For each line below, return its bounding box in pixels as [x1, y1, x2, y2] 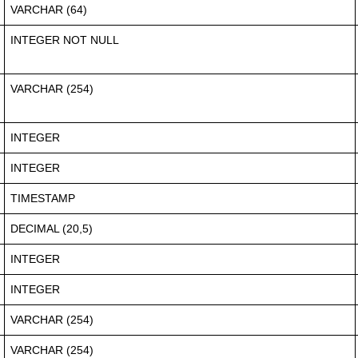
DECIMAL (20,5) [10, 221, 93, 235]
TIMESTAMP [10, 191, 75, 205]
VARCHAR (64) [10, 2, 87, 16]
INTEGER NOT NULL [10, 33, 119, 46]
